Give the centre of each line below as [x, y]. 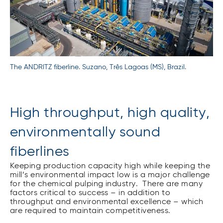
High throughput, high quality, [110, 113]
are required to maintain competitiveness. [90, 211]
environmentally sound [85, 132]
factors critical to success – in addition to [90, 193]
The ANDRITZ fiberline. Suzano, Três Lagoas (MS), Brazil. [98, 67]
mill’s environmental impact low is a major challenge [110, 175]
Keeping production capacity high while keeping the [110, 166]
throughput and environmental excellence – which [107, 202]
